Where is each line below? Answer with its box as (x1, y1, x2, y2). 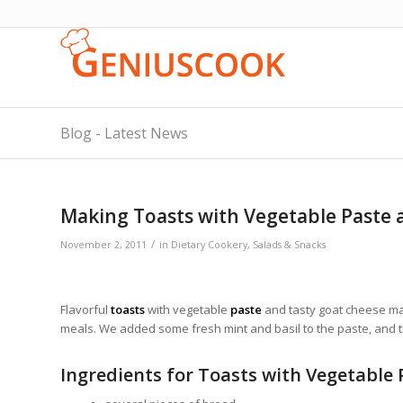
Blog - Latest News (60, 123, 188, 143)
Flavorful (60, 301, 111, 318)
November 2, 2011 (60, 238, 147, 251)
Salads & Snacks (253, 238, 326, 251)
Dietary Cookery (171, 238, 247, 251)
